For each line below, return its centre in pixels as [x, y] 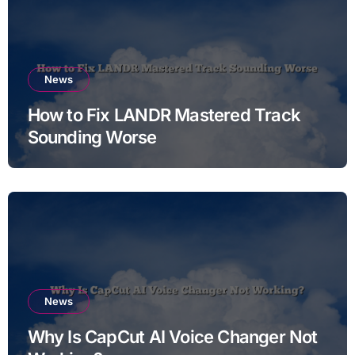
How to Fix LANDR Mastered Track [164, 115]
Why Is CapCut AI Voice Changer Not [172, 336]
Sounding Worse [92, 137]
